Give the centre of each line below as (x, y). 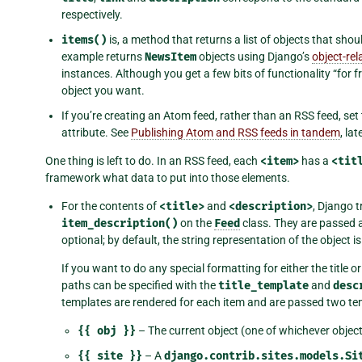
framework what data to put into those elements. (168, 177)
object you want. (103, 90)
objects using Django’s (254, 56)
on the (196, 223)
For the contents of (110, 206)
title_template (263, 285)
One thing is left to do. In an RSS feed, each (153, 160)
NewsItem (170, 57)
